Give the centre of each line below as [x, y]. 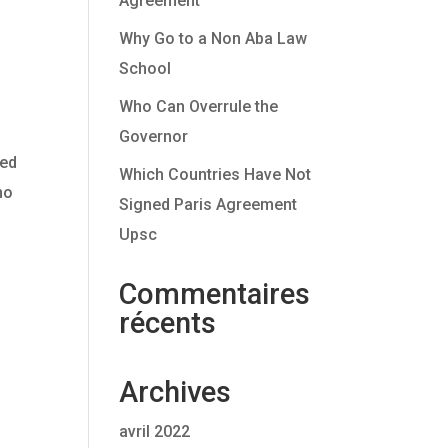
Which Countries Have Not [215, 174]
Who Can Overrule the [199, 106]
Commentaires [215, 294]
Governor [154, 136]
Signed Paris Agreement [208, 204]
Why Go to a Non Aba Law [213, 38]
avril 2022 [155, 431]
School [145, 68]
